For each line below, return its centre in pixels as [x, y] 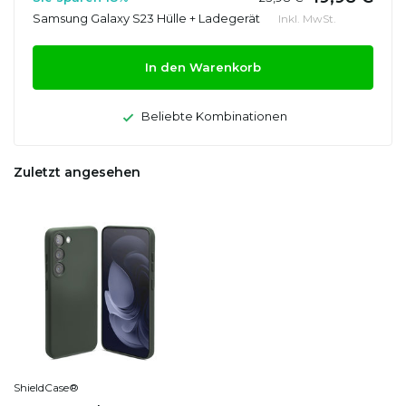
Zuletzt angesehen [77, 172]
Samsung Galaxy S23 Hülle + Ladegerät [146, 19]
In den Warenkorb [203, 68]
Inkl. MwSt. [307, 18]
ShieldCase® [46, 387]
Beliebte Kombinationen [213, 116]
